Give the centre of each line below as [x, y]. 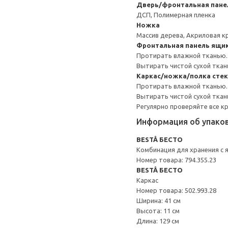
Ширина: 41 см [159, 201]
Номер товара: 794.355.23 [176, 160]
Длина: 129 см [158, 221]
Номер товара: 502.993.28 [176, 190]
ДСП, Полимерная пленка [176, 15]
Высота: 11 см [158, 211]
